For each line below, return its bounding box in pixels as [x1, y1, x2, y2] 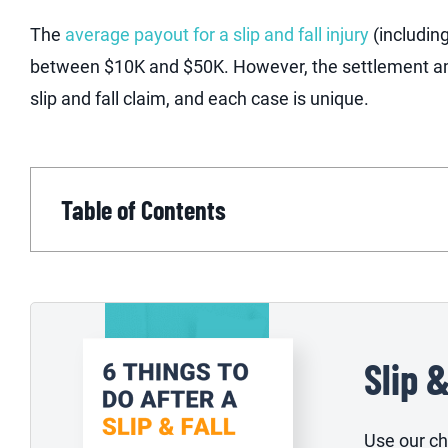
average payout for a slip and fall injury [65, 24, 369, 46]
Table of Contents [61, 193, 226, 225]
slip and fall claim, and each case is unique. [30, 88, 369, 110]
